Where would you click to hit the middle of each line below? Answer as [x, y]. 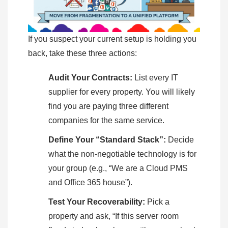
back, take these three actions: [83, 53]
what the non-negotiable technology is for [122, 154]
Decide [180, 140]
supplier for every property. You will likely [122, 92]
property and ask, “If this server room [113, 216]
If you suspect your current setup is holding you [112, 39]
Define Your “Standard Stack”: [107, 140]
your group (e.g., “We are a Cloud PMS [118, 168]
